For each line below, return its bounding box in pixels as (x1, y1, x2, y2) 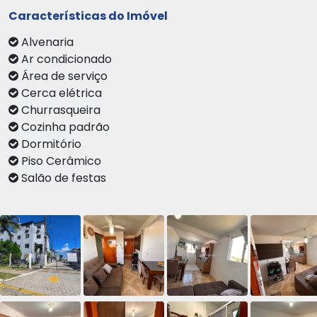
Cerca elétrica (18, 85, 113, 102)
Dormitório (18, 136, 93, 153)
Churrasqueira (18, 102, 112, 119)
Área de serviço (18, 68, 119, 85)
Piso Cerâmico (18, 153, 113, 170)
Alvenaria (18, 34, 85, 51)
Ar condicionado (18, 51, 123, 68)
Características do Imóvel (8, 8, 168, 25)
